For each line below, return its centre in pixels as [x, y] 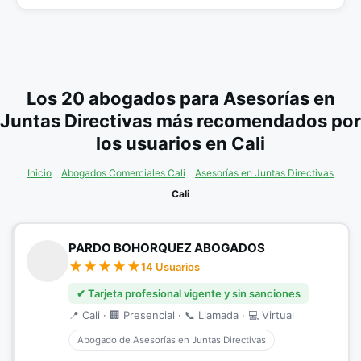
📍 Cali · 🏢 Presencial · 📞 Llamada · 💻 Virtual [181, 315]
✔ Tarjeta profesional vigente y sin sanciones [189, 293]
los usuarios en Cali [180, 143]
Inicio [39, 173]
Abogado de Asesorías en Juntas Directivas [172, 340]
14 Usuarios [170, 267]
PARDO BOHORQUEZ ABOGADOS [167, 248]
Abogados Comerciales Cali [123, 173]
